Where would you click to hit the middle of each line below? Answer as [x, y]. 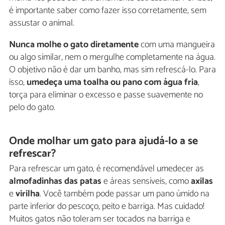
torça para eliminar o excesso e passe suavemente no [106, 95]
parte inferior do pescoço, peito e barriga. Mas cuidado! [107, 207]
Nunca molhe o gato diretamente [74, 44]
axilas [202, 182]
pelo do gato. [32, 107]
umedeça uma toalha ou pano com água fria [112, 82]
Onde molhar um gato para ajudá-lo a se [104, 141]
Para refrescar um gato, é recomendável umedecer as [106, 169]
